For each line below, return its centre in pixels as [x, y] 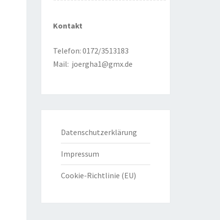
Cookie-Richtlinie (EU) [98, 176]
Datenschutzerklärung [99, 132]
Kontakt [68, 26]
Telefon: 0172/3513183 [91, 51]
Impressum [80, 154]
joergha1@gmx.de [102, 64]
